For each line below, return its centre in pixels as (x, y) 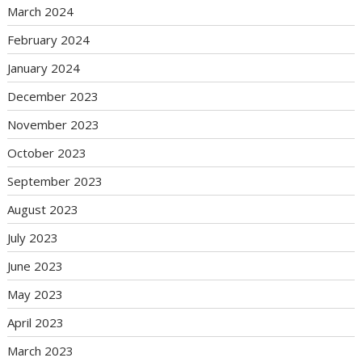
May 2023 (36, 295)
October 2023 (47, 153)
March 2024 (41, 12)
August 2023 (43, 210)
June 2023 (36, 266)
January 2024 (44, 68)
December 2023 (53, 97)
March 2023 (41, 351)
